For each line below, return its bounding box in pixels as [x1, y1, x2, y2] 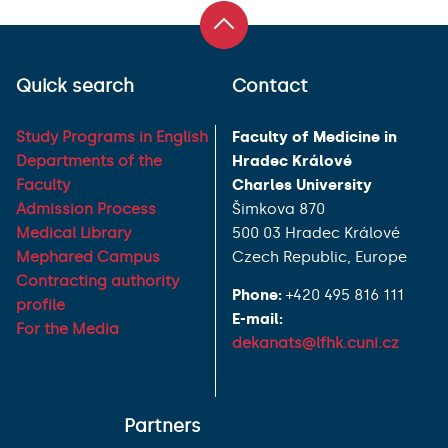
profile [16, 295, 65, 314]
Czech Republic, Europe [232, 247, 407, 266]
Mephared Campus [16, 247, 160, 266]
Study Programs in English [16, 127, 208, 146]
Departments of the [16, 151, 162, 170]
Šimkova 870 [232, 199, 325, 218]
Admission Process [16, 199, 156, 218]
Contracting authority [16, 271, 179, 290]
